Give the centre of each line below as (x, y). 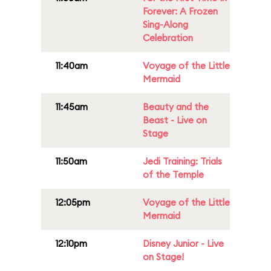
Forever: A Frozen (180, 11)
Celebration (168, 38)
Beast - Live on (175, 120)
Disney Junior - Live (183, 243)
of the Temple (173, 175)
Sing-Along (165, 24)
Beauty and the (176, 107)
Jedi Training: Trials (182, 161)
